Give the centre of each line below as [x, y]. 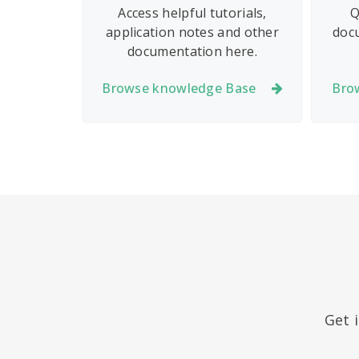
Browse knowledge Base [179, 88]
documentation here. [192, 51]
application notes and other [192, 32]
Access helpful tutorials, [192, 13]
